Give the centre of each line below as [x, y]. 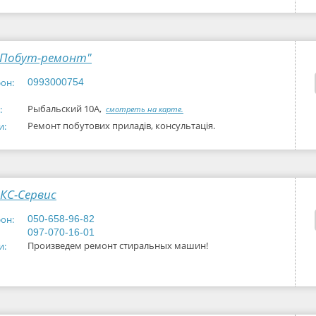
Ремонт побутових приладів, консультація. [121, 126]
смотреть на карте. [145, 109]
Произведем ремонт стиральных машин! [118, 245]
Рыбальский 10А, [67, 109]
